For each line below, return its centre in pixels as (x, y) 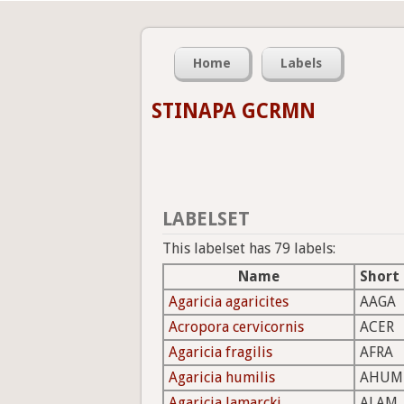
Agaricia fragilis (220, 353)
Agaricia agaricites (229, 302)
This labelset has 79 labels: (249, 249)
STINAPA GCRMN (234, 111)
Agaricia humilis (222, 378)
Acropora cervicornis (236, 327)
